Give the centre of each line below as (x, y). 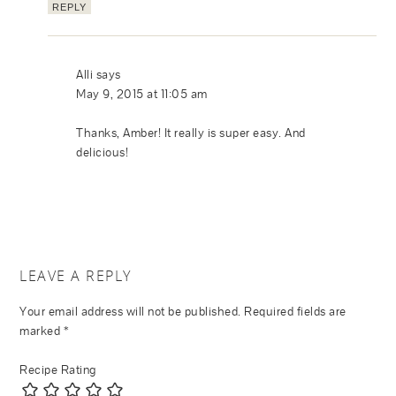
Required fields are (295, 311)
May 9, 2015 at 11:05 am (142, 93)
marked (42, 330)
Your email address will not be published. (130, 311)
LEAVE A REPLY (76, 275)
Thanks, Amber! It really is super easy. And (191, 132)
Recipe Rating (58, 369)
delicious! (103, 152)
